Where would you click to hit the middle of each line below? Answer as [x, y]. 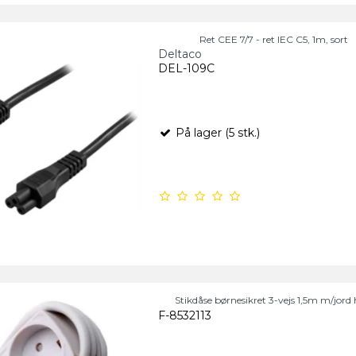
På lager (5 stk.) [216, 133]
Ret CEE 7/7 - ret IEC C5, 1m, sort [274, 40]
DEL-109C [186, 69]
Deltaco [180, 54]
